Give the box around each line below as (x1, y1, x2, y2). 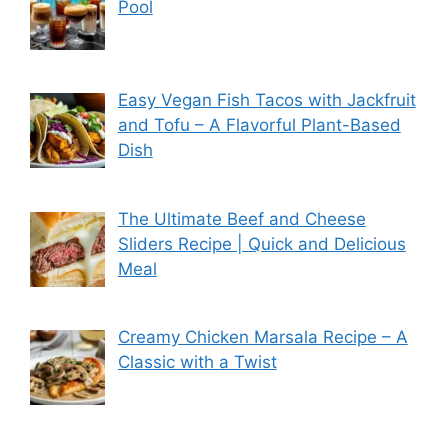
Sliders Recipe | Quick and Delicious (117, 233, 406, 254)
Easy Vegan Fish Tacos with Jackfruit (117, 90, 416, 111)
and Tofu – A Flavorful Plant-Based (117, 115, 401, 136)
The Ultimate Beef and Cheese (117, 208, 366, 229)
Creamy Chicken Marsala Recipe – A (117, 327, 408, 348)
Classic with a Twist (117, 352, 277, 373)
